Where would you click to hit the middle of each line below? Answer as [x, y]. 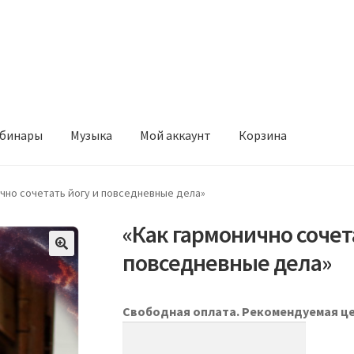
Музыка [92, 135]
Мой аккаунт [176, 135]
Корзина [263, 135]
